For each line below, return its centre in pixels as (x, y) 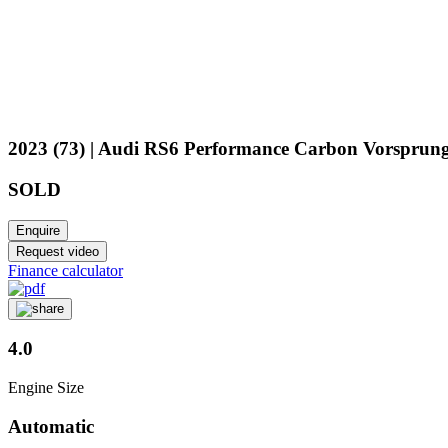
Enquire (38, 230)
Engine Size (46, 388)
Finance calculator (65, 270)
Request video (57, 251)
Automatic (51, 426)
